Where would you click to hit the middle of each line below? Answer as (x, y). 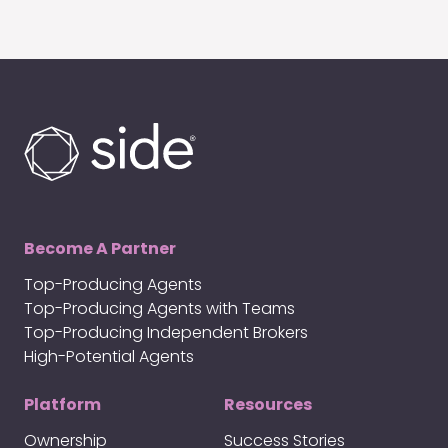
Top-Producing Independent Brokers (166, 333)
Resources (268, 405)
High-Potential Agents (109, 357)
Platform (62, 405)
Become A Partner (100, 249)
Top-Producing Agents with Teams (159, 309)
